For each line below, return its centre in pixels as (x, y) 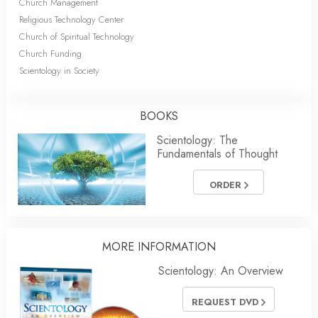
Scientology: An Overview (221, 271)
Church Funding (50, 54)
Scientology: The (197, 140)
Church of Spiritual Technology (77, 37)
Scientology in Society (59, 71)
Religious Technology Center (71, 20)
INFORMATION (175, 247)
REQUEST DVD (226, 302)
